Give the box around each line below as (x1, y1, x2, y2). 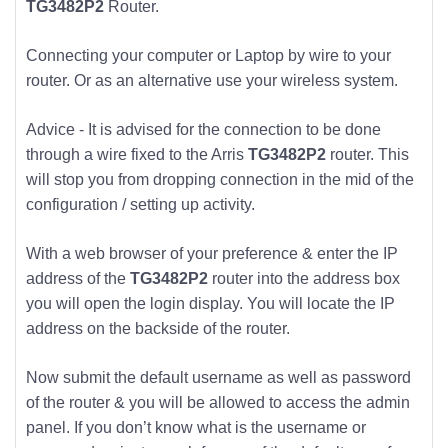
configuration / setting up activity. (26, 195, 255, 213)
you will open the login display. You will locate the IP (26, 294, 395, 312)
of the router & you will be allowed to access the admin (26, 393, 410, 411)
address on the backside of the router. (26, 319, 290, 337)
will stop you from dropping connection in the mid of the (26, 170, 414, 188)
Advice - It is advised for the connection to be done (26, 120, 381, 138)
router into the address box (208, 269, 400, 287)
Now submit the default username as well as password (26, 368, 411, 386)
